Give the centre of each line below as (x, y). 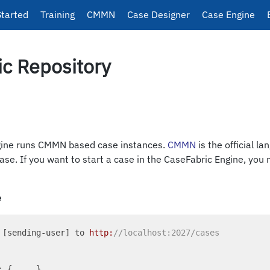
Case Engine (228, 14)
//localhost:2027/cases (166, 233)
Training (58, 14)
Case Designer (159, 14)
